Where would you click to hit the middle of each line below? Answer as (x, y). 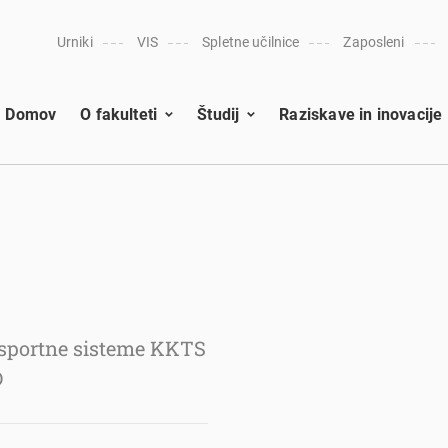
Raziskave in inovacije (361, 114)
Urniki (74, 42)
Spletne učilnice (251, 42)
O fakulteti (119, 114)
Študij (218, 114)
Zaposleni (374, 42)
